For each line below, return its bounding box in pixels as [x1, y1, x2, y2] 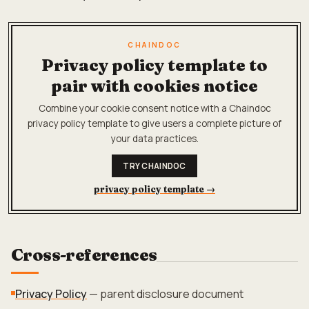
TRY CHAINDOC [123, 161, 186, 171]
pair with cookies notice [51, 76, 258, 96]
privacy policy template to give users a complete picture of [28, 117, 281, 130]
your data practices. [110, 132, 199, 145]
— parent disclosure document [87, 286, 243, 301]
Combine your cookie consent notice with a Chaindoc [38, 102, 271, 114]
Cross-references [11, 245, 157, 265]
